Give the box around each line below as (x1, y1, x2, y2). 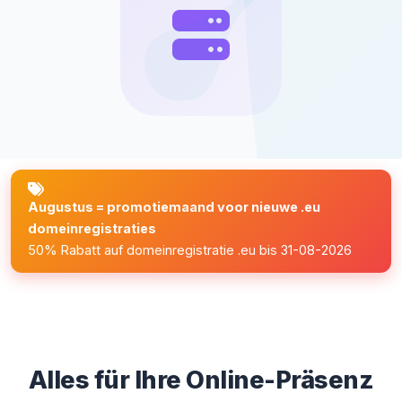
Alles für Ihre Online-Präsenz (28, 364, 374, 395)
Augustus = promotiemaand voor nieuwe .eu (28, 199, 321, 215)
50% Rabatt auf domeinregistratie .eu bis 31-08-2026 (28, 242, 353, 258)
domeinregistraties (28, 221, 157, 237)
